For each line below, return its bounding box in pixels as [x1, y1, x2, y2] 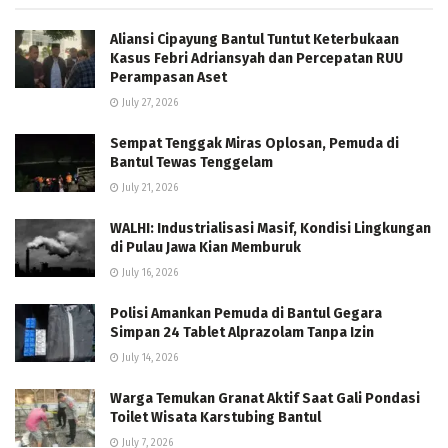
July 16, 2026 [119, 267, 178, 280]
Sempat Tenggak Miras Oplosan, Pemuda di [110, 135, 399, 153]
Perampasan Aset [110, 69, 227, 87]
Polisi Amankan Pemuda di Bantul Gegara [110, 305, 382, 323]
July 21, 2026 [119, 182, 178, 195]
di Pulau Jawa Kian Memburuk [110, 239, 301, 257]
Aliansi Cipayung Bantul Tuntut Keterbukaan [110, 31, 399, 49]
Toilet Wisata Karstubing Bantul [110, 409, 321, 427]
